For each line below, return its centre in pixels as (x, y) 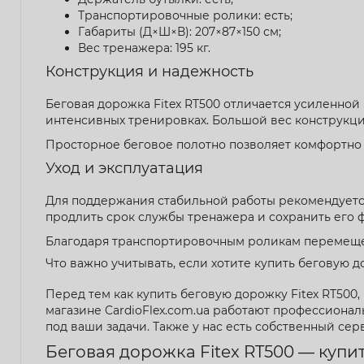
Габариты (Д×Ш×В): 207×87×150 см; (180, 31)
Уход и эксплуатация (124, 168)
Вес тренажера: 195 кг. (144, 48)
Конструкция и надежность (149, 71)
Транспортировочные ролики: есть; (185, 15)
